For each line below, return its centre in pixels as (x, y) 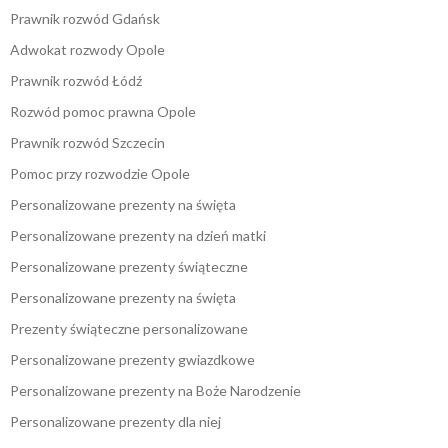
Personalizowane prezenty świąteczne (129, 267)
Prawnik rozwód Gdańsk (85, 19)
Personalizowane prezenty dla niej (115, 422)
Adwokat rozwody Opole (87, 50)
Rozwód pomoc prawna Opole (103, 112)
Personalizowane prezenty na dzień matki (138, 236)
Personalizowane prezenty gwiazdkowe (132, 360)
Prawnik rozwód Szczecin (87, 143)
